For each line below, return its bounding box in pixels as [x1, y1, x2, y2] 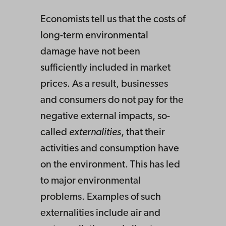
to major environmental [40, 176, 141, 187]
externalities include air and [40, 208, 160, 219]
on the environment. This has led [40, 160, 180, 171]
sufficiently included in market [40, 63, 171, 74]
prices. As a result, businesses [40, 79, 168, 90]
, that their [121, 128, 165, 138]
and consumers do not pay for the [40, 95, 184, 106]
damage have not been [40, 47, 140, 58]
